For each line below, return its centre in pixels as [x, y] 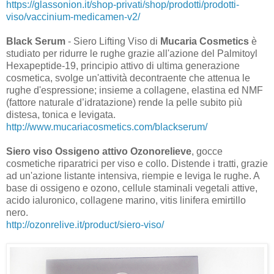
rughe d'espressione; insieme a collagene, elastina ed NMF [135, 90]
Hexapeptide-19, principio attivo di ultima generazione [123, 65]
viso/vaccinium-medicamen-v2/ [73, 17]
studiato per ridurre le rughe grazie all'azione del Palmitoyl [132, 53]
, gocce [207, 151]
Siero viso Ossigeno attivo [67, 151]
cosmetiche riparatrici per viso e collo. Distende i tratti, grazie [137, 163]
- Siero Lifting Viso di [113, 41]
